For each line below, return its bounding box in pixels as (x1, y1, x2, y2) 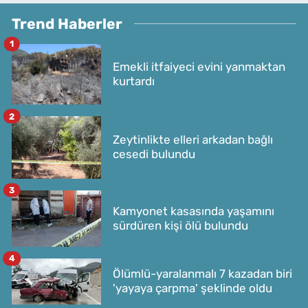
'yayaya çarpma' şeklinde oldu (113, 281, 272, 296)
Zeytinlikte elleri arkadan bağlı (113, 133, 273, 147)
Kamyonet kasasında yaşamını (113, 203, 274, 218)
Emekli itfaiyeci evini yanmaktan (113, 60, 285, 74)
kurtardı (113, 74, 155, 89)
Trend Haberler (12, 14, 122, 32)
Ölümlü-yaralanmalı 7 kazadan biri (113, 267, 292, 281)
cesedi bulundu (113, 147, 195, 162)
